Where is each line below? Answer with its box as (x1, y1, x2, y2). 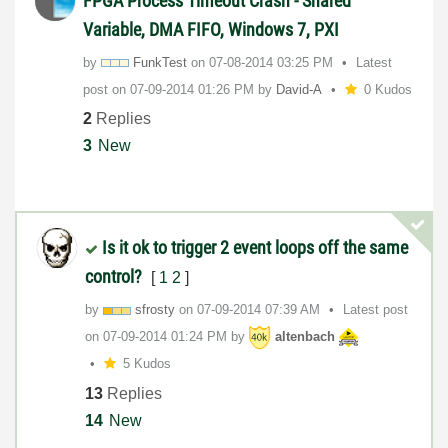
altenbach (275, 329, 335, 345)
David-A (276, 81, 322, 97)
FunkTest (133, 54, 187, 70)
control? (85, 266, 146, 288)
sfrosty (135, 302, 175, 318)
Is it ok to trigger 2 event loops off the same (102, 237, 408, 259)
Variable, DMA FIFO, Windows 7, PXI (83, 18, 339, 40)
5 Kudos (122, 356, 171, 372)
